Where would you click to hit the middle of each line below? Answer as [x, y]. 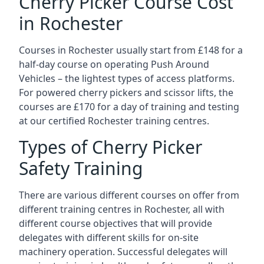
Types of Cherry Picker [110, 147]
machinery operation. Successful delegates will [123, 252]
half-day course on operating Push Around [114, 64]
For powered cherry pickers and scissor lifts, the [126, 93]
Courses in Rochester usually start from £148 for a [131, 50]
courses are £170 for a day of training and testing [129, 107]
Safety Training [81, 168]
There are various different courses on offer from [129, 195]
